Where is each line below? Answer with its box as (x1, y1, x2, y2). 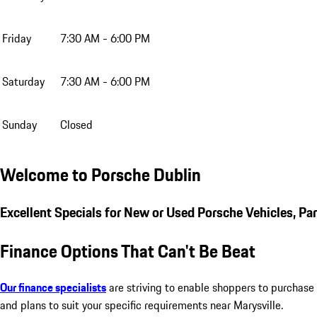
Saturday (2, 73, 45, 91)
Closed (60, 116, 93, 134)
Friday (2, 30, 31, 47)
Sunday (2, 116, 37, 134)
